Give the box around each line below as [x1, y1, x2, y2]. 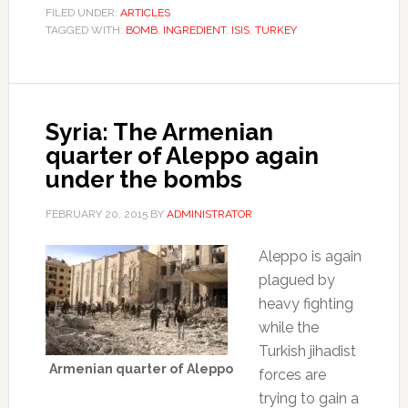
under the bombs [45, 165, 242, 193]
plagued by [258, 270, 335, 289]
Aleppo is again [258, 247, 362, 265]
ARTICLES [119, 5, 170, 19]
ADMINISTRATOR [166, 207, 252, 220]
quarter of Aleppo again [45, 141, 319, 169]
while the [258, 318, 319, 336]
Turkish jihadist [258, 342, 356, 360]
